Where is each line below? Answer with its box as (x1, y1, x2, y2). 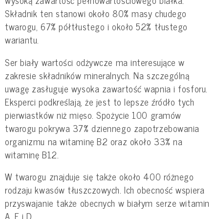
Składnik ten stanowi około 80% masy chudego (5, 6, 187, 21)
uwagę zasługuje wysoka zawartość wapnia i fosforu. (5, 81, 208, 96)
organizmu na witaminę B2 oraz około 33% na (5, 133, 183, 149)
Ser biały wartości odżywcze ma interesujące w (5, 54, 185, 69)
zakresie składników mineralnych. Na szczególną (5, 67, 190, 83)
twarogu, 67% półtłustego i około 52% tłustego (5, 19, 188, 34)
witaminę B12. (5, 147, 59, 162)
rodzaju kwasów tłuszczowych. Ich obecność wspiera (5, 182, 205, 197)
